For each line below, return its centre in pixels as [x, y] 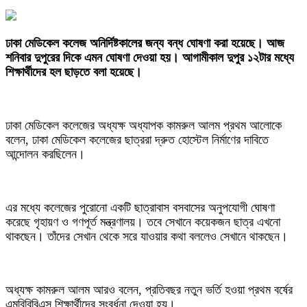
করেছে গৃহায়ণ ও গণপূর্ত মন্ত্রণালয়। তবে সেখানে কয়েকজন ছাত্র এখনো [143, 222]
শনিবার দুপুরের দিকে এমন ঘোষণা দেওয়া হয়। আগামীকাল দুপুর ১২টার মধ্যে [150, 58]
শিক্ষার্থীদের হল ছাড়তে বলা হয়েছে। [74, 72]
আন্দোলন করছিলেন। [45, 154]
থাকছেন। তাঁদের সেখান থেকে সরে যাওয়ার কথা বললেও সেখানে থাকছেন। [147, 236]
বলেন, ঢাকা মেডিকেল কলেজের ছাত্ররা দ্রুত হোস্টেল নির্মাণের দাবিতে [137, 140]
